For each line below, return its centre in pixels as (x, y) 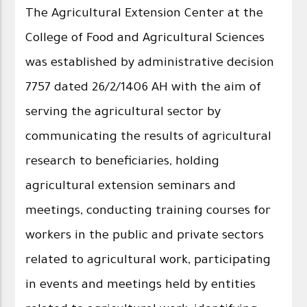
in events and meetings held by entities (141, 285)
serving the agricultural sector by (123, 113)
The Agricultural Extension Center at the (145, 14)
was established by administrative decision (150, 63)
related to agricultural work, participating (148, 261)
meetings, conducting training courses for (148, 211)
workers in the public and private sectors (145, 236)
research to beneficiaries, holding (123, 162)
